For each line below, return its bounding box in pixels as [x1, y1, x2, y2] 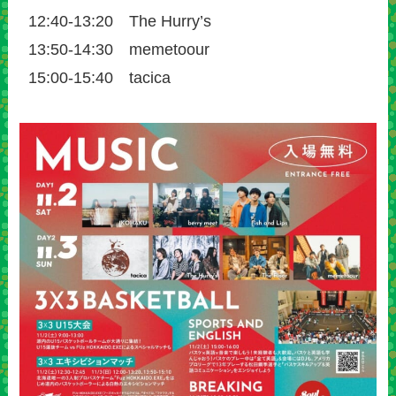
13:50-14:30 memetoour [19, 40, 210, 58]
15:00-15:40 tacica [19, 68, 171, 87]
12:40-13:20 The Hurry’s [19, 11, 228, 30]
